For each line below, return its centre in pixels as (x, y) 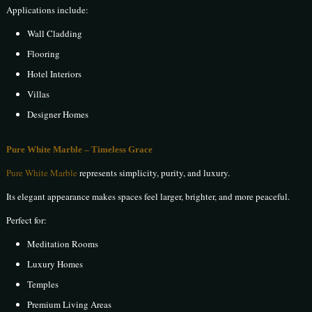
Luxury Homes (55, 264)
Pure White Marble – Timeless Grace (80, 150)
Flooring (44, 54)
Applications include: (48, 10)
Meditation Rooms (63, 244)
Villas (39, 94)
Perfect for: (27, 220)
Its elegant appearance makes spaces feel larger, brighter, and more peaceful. (148, 197)
